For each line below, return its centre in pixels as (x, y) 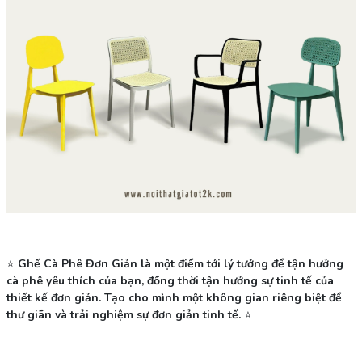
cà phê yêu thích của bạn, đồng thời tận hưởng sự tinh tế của (170, 280)
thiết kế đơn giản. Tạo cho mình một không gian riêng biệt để (174, 297)
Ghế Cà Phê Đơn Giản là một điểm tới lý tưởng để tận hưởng (180, 263)
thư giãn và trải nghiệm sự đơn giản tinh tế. (123, 314)
